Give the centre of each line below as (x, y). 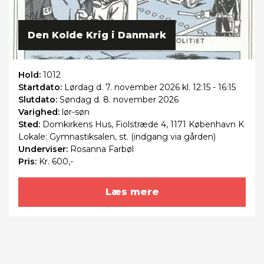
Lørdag (79, 87)
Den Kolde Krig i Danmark (97, 35)
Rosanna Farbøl (102, 149)
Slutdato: (39, 99)
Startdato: (41, 87)
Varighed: (40, 112)
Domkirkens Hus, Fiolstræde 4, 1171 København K (143, 124)
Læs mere (132, 192)
